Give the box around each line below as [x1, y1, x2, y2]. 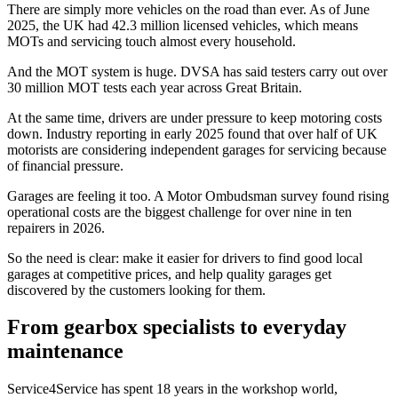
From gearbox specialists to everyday [7, 315, 346, 339]
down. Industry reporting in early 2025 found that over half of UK [7, 125, 378, 141]
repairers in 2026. [7, 219, 105, 235]
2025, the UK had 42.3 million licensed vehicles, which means [7, 17, 358, 33]
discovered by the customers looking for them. [7, 282, 266, 298]
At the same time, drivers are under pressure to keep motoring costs [7, 109, 382, 125]
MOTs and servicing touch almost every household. [7, 33, 296, 49]
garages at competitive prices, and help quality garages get [7, 266, 331, 282]
